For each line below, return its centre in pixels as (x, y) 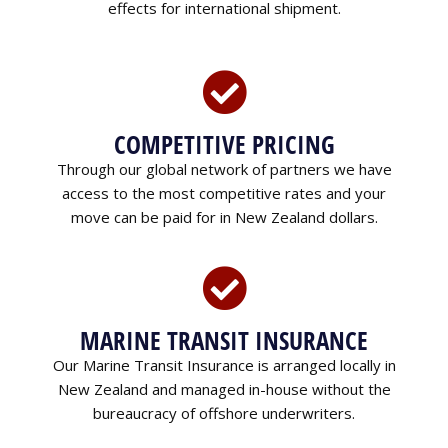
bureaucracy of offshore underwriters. (224, 412)
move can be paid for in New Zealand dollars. (224, 217)
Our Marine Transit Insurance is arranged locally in (224, 364)
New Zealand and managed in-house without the (224, 388)
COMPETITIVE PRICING (224, 144)
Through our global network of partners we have (224, 169)
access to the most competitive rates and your (224, 193)
